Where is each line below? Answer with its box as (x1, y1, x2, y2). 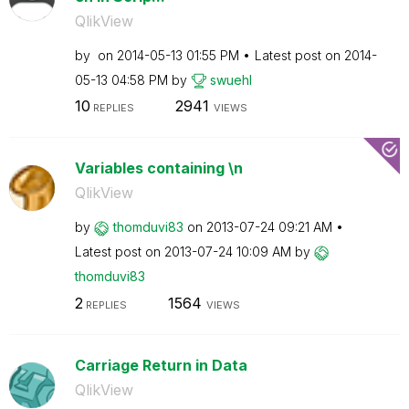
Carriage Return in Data (74, 355, 247, 374)
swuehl (209, 71, 252, 88)
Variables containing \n (74, 159, 243, 177)
